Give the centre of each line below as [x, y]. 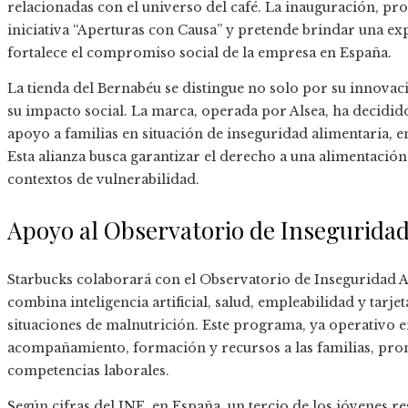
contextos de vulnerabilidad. [103, 180]
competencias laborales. [88, 371]
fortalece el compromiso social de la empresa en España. [199, 53]
